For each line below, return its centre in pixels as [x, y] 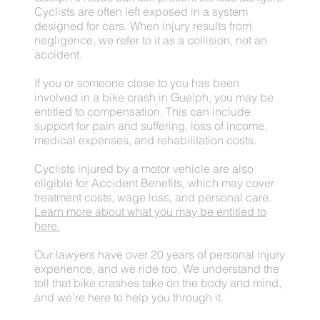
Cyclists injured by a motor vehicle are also [144, 169]
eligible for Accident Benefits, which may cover [155, 183]
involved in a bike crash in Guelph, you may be [154, 97]
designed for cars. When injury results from [143, 26]
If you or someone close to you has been [137, 83]
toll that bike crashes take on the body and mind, [158, 283]
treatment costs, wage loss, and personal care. [153, 197]
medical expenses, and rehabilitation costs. [146, 140]
